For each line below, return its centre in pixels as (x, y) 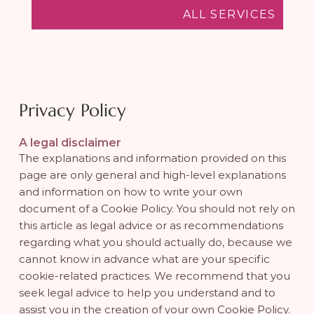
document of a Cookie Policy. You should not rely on (157, 209)
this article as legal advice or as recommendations (151, 226)
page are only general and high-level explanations (152, 175)
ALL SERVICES (229, 14)
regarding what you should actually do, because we (155, 243)
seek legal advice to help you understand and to (147, 293)
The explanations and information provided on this (152, 158)
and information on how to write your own (130, 192)
